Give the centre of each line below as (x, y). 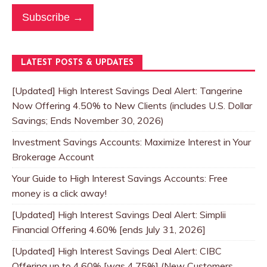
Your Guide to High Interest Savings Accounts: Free (120, 178)
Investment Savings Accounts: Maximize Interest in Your (131, 142)
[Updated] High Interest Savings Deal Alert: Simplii (119, 215)
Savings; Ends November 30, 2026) (88, 121)
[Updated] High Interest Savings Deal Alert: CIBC (117, 251)
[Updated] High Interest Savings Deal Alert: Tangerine (127, 91)
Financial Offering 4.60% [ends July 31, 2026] (109, 230)
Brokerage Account (53, 157)
